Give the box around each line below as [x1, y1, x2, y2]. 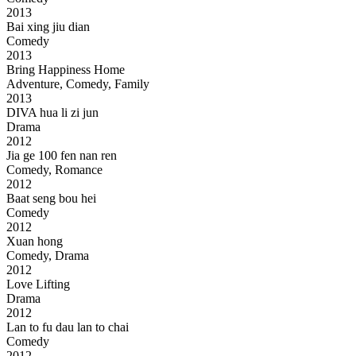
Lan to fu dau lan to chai [6, 320, 129, 335]
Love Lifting [6, 277, 73, 292]
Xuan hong [6, 234, 63, 249]
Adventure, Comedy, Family [6, 77, 149, 91]
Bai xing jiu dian [6, 20, 90, 34]
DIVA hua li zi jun [6, 106, 99, 120]
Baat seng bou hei [6, 192, 96, 206]
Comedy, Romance [6, 163, 103, 177]
